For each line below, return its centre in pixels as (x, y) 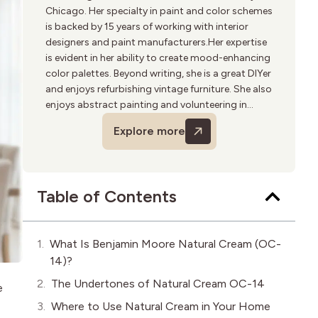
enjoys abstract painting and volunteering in (146, 104)
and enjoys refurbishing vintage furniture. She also (159, 89)
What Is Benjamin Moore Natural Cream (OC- (165, 243)
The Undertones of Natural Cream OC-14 (158, 283)
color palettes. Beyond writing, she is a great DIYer (158, 73)
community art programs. (105, 120)
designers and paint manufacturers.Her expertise (156, 42)
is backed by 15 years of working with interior (147, 26)
